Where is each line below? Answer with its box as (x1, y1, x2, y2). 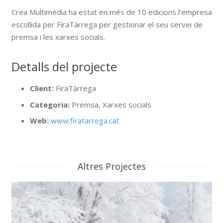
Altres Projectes (77, 160, 146, 172)
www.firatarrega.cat (51, 115, 119, 126)
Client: (30, 83, 54, 94)
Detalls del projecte (11, 58, 117, 75)
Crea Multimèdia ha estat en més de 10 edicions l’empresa (11, 7, 212, 17)
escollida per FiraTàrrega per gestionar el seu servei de (11, 19, 203, 30)
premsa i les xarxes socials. (11, 32, 105, 42)
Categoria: (30, 99, 70, 110)
